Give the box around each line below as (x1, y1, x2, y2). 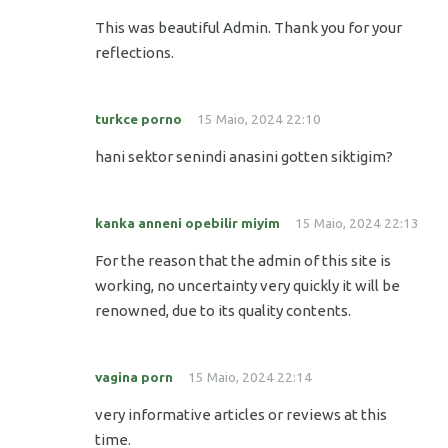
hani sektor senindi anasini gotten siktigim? (95, 148, 393, 166)
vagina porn (95, 369, 173, 386)
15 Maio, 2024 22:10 (197, 111, 321, 128)
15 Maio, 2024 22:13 (295, 215, 419, 232)
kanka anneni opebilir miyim (95, 215, 280, 232)
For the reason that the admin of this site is (95, 252, 391, 270)
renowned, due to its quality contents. (95, 302, 351, 320)
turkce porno (95, 111, 182, 128)
